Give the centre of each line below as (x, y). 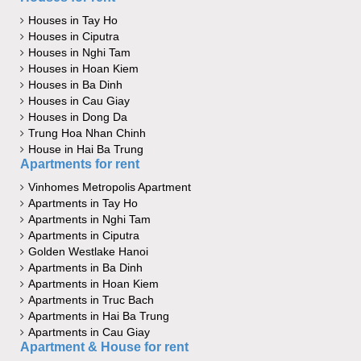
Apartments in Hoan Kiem (93, 284)
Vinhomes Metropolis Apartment (110, 187)
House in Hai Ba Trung (86, 149)
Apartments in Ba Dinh (85, 268)
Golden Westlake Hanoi (88, 252)
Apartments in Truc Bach (91, 300)
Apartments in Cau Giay (89, 332)
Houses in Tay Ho (73, 21)
